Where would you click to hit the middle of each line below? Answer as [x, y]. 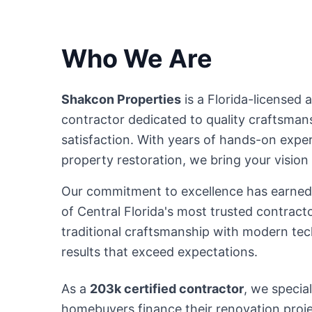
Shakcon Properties [121, 99]
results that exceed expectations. [159, 252]
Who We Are [137, 58]
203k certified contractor [167, 289]
